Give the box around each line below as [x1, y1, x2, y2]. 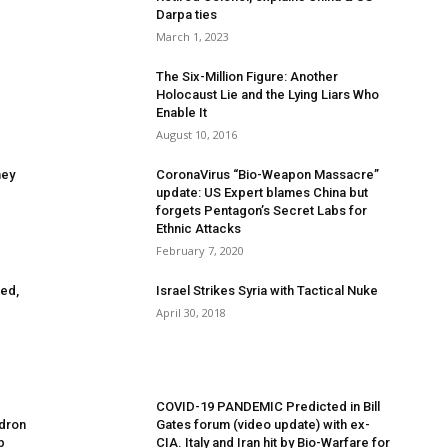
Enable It [156, 105, 207, 120]
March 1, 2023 [156, 29, 229, 44]
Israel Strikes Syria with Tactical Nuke [156, 283, 378, 298]
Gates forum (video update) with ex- [156, 417, 370, 432]
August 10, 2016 [156, 127, 237, 142]
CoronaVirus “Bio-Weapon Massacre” [156, 167, 379, 182]
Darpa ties [156, 7, 217, 22]
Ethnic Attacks [156, 221, 241, 236]
